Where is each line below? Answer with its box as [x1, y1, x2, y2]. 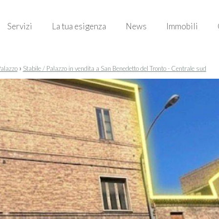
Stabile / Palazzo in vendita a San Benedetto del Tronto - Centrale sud [22, 65, 206, 72]
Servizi [7, 21, 32, 31]
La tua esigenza [52, 21, 106, 31]
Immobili [166, 21, 198, 31]
